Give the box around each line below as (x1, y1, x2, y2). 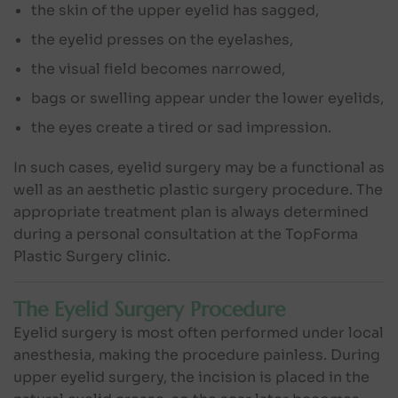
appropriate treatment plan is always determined (13, 202, 369, 221)
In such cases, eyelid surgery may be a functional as (13, 157, 385, 177)
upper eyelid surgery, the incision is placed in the (13, 367, 370, 386)
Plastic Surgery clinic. (13, 246, 171, 266)
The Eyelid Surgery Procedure (13, 295, 285, 322)
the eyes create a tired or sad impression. (31, 117, 331, 137)
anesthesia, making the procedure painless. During (13, 345, 380, 364)
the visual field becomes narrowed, (31, 59, 285, 78)
